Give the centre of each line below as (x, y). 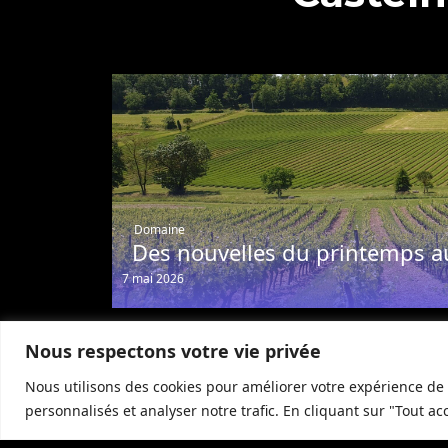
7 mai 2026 (153, 278)
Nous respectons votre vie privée (173, 350)
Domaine (159, 229)
